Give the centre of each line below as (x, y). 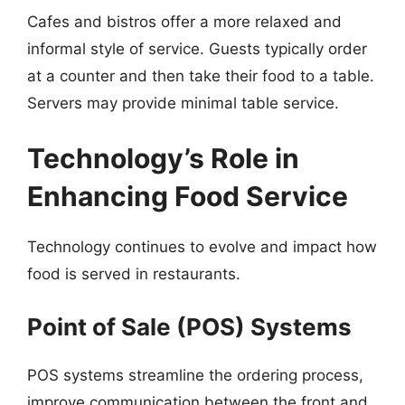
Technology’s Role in (163, 158)
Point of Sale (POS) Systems (189, 326)
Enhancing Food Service (188, 196)
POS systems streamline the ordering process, (195, 375)
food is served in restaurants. (134, 274)
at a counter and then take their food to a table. (201, 75)
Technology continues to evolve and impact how (202, 247)
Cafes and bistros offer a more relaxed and (184, 21)
